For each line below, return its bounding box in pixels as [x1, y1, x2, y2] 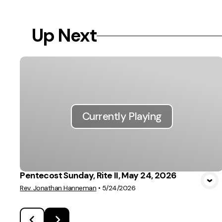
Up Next [32, 24, 97, 48]
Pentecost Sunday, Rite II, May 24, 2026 [20, 169, 176, 181]
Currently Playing [82, 109, 162, 123]
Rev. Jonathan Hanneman [20, 183, 97, 192]
